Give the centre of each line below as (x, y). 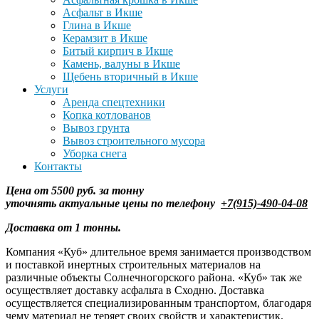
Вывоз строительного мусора (134, 140)
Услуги (51, 89)
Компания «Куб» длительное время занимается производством (158, 251)
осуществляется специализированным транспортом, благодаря (158, 303)
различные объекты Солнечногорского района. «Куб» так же (154, 277)
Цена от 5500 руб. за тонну (75, 190)
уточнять (31, 203)
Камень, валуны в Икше (121, 63)
